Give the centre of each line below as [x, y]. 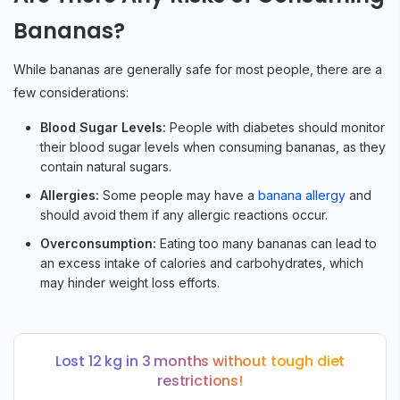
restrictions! [200, 380]
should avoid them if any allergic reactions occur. [184, 214]
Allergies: [70, 195]
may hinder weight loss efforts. [130, 282]
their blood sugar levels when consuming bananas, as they [213, 146]
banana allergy [302, 195]
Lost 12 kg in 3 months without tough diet [200, 361]
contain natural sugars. [106, 166]
